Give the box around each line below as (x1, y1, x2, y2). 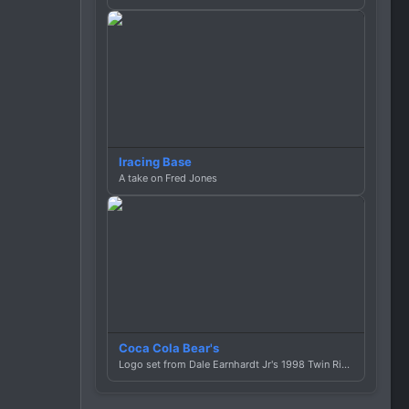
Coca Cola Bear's (119, 340, 219, 355)
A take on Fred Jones (119, 172, 217, 185)
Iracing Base (119, 154, 192, 170)
